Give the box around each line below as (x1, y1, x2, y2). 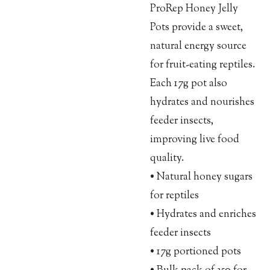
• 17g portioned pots (150, 244, 241, 260)
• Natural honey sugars (150, 169, 253, 185)
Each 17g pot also (150, 76, 227, 92)
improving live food (150, 132, 239, 148)
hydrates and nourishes (150, 95, 254, 110)
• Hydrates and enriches (150, 207, 256, 222)
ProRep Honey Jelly (150, 1, 238, 17)
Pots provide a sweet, (150, 20, 243, 36)
